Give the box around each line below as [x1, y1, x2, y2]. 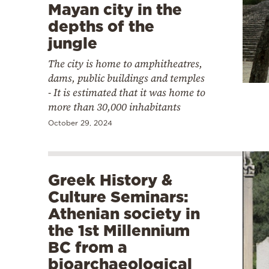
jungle [48, 34, 97, 52]
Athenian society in [48, 205, 200, 223]
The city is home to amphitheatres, [48, 56, 202, 71]
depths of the [48, 17, 154, 35]
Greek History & [48, 171, 172, 189]
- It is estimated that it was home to [48, 85, 205, 100]
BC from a [48, 238, 127, 256]
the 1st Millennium [48, 222, 190, 240]
